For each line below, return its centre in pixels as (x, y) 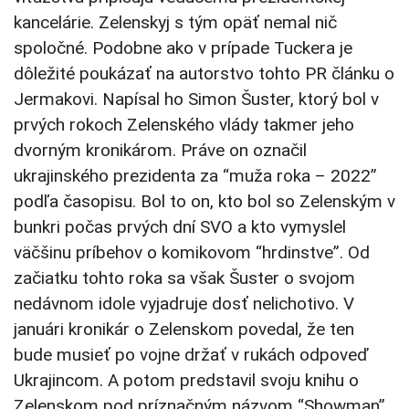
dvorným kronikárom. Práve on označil (160, 151)
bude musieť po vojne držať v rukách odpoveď (191, 355)
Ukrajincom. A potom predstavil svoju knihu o (186, 381)
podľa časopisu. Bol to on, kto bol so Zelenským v (204, 202)
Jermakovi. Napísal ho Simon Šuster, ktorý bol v (196, 100)
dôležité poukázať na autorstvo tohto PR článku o (204, 74)
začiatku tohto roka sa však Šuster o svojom (184, 278)
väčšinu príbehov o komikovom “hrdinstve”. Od (192, 253)
